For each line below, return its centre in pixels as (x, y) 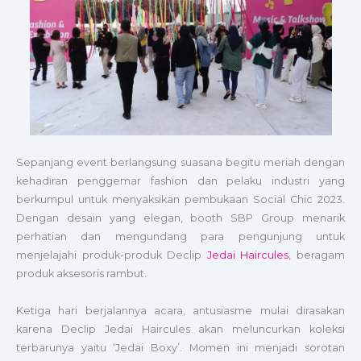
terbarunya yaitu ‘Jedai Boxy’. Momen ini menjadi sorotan (180, 347)
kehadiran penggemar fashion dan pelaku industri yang (180, 181)
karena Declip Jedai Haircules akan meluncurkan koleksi (180, 329)
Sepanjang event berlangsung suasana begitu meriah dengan (180, 163)
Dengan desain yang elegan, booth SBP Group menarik (180, 218)
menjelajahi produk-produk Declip (112, 255)
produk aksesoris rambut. (81, 274)
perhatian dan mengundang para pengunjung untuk (180, 237)
